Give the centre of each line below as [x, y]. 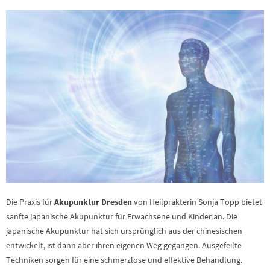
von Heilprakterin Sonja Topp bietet [197, 202]
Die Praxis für [30, 202]
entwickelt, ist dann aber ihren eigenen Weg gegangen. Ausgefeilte [124, 245]
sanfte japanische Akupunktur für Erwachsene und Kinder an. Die [122, 216]
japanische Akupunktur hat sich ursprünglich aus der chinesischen [124, 231]
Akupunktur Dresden [93, 202]
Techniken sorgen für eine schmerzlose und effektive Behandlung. [124, 259]
